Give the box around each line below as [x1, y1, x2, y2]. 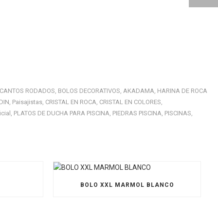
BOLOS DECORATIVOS [58, 87, 120, 94]
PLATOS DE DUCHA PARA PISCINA [14, 109, 109, 117]
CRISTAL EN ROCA [45, 98, 96, 106]
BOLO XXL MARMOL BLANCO [80, 181, 174, 188]
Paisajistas [12, 98, 42, 106]
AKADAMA [123, 87, 154, 94]
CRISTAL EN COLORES [99, 98, 161, 106]
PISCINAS [164, 109, 191, 117]
